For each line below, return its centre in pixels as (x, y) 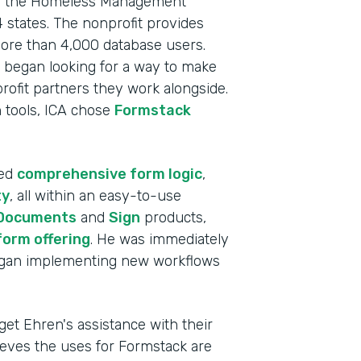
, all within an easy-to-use (95, 196)
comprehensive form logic (110, 174)
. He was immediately (160, 239)
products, (173, 218)
